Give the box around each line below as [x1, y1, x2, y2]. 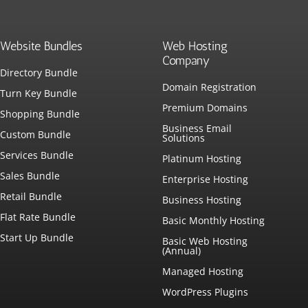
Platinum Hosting [162, 152, 242, 166]
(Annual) [162, 244, 201, 258]
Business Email [162, 122, 232, 135]
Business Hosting [162, 193, 242, 207]
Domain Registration [162, 80, 257, 94]
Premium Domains [162, 101, 248, 115]
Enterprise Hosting [162, 173, 249, 186]
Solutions [162, 131, 206, 145]
